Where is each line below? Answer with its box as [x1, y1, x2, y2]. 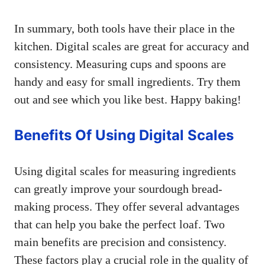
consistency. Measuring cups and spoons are [14, 57, 226, 70]
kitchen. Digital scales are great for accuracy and [14, 39, 249, 53]
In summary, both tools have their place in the [14, 21, 235, 35]
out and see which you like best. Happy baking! [14, 92, 241, 106]
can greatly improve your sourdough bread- [14, 182, 222, 195]
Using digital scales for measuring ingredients [14, 164, 236, 177]
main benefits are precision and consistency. [14, 235, 227, 248]
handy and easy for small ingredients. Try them [14, 75, 241, 88]
